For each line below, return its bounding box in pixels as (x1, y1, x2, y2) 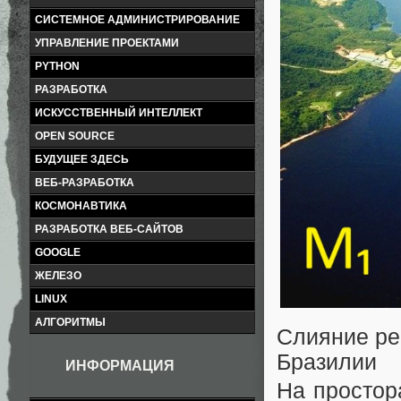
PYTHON (35, 60, 80, 73)
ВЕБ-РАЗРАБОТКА (35, 176, 134, 189)
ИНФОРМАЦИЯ (65, 358, 175, 373)
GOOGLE (35, 246, 81, 259)
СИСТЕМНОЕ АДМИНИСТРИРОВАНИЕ (35, 13, 240, 26)
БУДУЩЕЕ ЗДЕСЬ (35, 153, 129, 166)
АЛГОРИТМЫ (35, 316, 106, 328)
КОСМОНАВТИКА (35, 200, 127, 212)
